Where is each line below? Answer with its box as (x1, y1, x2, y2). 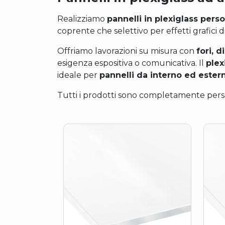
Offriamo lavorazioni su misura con (57, 46, 196, 56)
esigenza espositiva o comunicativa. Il (57, 58, 206, 68)
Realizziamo (57, 14, 107, 24)
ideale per (57, 70, 99, 80)
